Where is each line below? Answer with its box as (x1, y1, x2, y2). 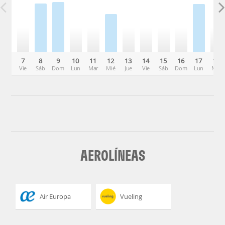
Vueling (120, 192, 143, 201)
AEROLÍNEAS (80, 146, 145, 164)
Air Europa (40, 192, 71, 201)
